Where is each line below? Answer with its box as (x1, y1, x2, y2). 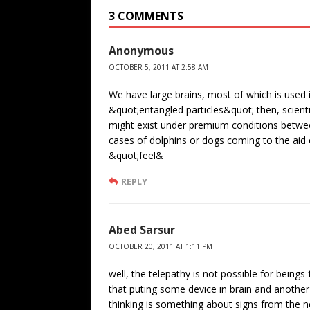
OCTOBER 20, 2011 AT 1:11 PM (109, 241, 212, 252)
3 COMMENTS (109, 8, 183, 24)
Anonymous (109, 43, 174, 59)
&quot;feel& (109, 149, 163, 163)
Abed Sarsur (109, 222, 175, 238)
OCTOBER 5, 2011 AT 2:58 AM (109, 62, 208, 73)
